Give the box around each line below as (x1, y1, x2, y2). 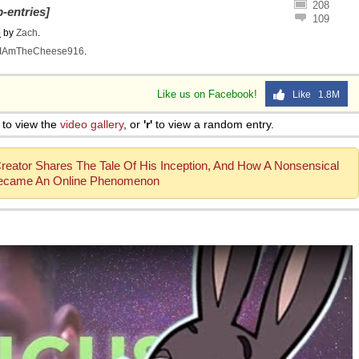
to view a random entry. (152, 118, 274, 131)
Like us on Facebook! (157, 88, 260, 100)
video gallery (60, 118, 123, 131)
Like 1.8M (285, 89, 340, 100)
